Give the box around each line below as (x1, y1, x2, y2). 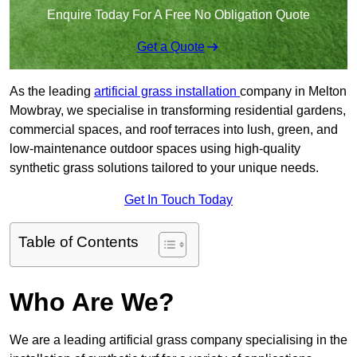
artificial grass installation (94, 84, 240, 99)
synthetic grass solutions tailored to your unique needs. (10, 161, 319, 175)
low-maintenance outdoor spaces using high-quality (10, 142, 300, 156)
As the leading (10, 84, 94, 99)
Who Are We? (10, 288, 175, 317)
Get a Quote (136, 40, 205, 54)
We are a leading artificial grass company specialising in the (10, 333, 347, 347)
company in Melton (240, 84, 347, 99)
